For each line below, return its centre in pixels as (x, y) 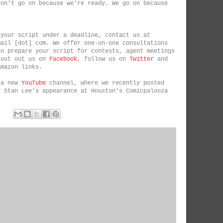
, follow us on (103, 59)
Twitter (142, 59)
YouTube (34, 83)
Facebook (63, 59)
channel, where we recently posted (105, 83)
